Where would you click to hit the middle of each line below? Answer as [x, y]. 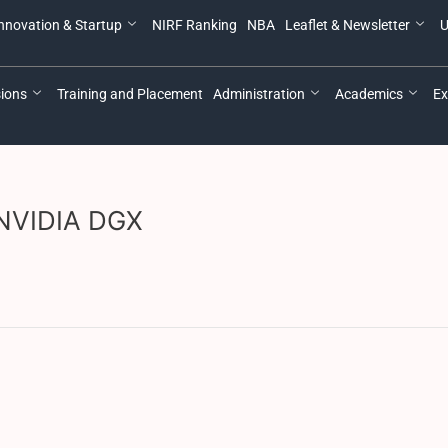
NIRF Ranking [194, 25]
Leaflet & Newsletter [347, 25]
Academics [369, 94]
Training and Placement [130, 94]
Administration [259, 94]
